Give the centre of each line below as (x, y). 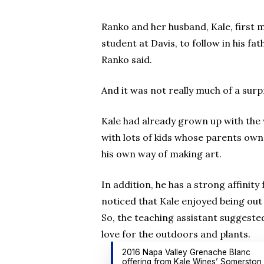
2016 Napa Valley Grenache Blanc (186, 252)
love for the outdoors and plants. (176, 234)
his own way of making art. (161, 154)
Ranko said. (127, 60)
